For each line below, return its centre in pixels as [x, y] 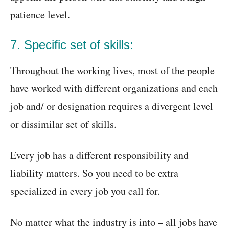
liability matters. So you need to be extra [94, 173]
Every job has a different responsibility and [99, 155]
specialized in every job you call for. [85, 191]
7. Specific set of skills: [72, 45]
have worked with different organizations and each [114, 88]
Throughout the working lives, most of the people [112, 71]
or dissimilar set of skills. [63, 124]
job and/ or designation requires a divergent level [112, 106]
